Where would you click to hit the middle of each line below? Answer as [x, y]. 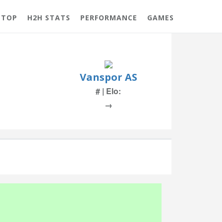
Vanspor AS [108, 77]
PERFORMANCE [109, 18]
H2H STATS [49, 18]
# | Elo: [108, 91]
